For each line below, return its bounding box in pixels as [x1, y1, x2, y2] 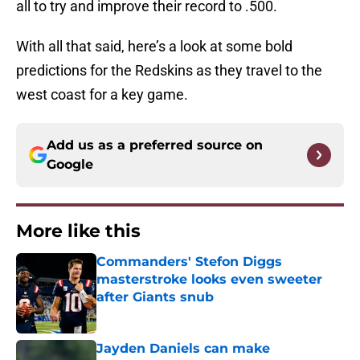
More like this [16, 220, 141, 243]
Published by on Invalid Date [96, 306, 235, 320]
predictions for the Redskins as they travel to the [16, 62, 322, 80]
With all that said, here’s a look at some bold [16, 38, 292, 55]
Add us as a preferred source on [47, 137, 263, 153]
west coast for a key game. [16, 86, 188, 104]
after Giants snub [96, 289, 214, 305]
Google [47, 157, 93, 173]
